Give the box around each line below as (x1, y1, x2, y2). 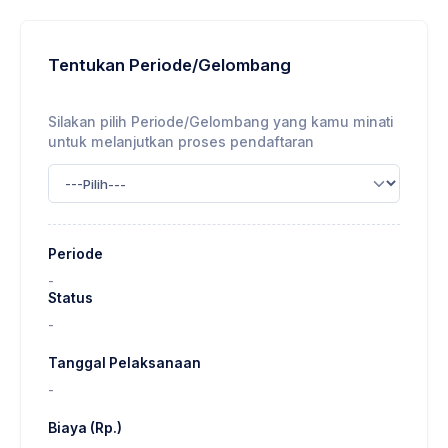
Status (48, 289, 93, 306)
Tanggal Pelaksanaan (48, 354, 201, 371)
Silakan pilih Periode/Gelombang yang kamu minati (48, 114, 393, 131)
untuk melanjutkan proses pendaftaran (48, 134, 314, 151)
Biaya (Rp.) (48, 419, 122, 436)
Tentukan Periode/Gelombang (48, 54, 291, 75)
